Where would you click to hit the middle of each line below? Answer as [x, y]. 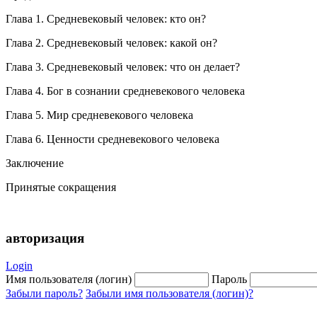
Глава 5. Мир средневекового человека [99, 115]
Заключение [35, 163]
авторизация [45, 238]
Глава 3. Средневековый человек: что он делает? [123, 67]
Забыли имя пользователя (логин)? [169, 293]
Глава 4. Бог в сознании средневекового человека [125, 91]
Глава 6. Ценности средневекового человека [113, 139]
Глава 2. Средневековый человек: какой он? [111, 42]
